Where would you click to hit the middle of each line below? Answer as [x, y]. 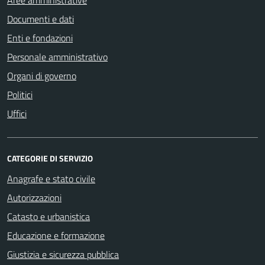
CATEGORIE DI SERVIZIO [50, 158]
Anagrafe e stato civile [51, 178]
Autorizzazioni [34, 197]
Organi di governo [42, 75]
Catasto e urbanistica [49, 216]
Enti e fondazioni [40, 38]
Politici [20, 94]
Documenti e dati [41, 19]
